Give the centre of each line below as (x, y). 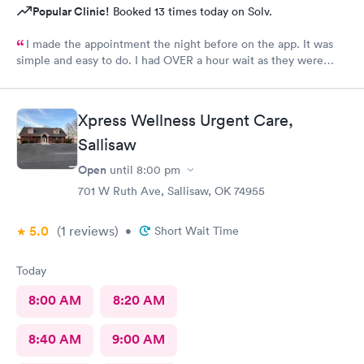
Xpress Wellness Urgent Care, (186, 120)
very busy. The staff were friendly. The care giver (141, 76)
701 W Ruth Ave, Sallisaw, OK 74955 (171, 191)
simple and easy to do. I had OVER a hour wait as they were (170, 60)
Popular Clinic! (71, 11)
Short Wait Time (197, 231)
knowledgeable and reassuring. (96, 95)
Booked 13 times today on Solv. (191, 11)
